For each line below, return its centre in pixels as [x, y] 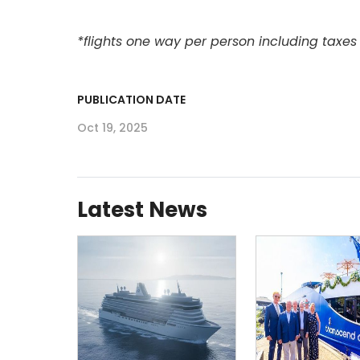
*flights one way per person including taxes [217, 41]
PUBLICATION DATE [131, 99]
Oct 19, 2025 [112, 127]
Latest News [142, 209]
